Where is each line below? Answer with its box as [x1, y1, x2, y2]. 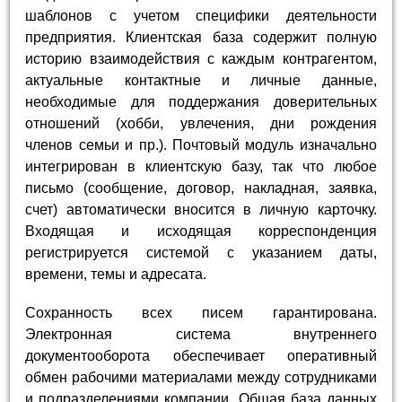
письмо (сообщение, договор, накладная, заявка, [25, 179, 377, 196]
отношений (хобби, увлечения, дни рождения [25, 115, 377, 131]
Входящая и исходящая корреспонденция [25, 223, 377, 239]
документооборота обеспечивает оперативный [25, 347, 377, 363]
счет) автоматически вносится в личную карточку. [25, 201, 377, 217]
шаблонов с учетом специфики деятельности [25, 7, 377, 23]
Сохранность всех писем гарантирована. [25, 304, 377, 320]
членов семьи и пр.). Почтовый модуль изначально [25, 136, 377, 153]
